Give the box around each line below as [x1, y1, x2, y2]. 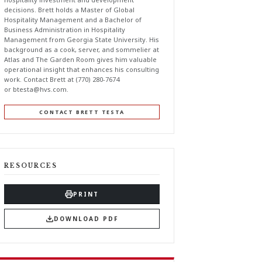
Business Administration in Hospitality [4, 25, 125, 34]
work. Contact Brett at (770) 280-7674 [4, 75, 119, 84]
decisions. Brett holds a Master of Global [4, 5, 135, 14]
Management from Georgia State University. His [4, 35, 159, 44]
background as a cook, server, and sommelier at [4, 45, 159, 54]
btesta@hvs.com [13, 85, 67, 94]
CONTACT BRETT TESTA [39, 108, 125, 116]
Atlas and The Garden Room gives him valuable [4, 55, 157, 64]
